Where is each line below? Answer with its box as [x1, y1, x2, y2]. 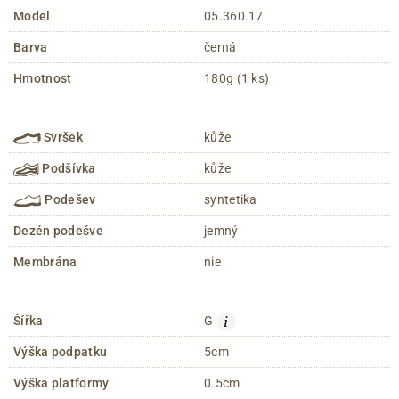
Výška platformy [13, 376, 110, 391]
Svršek [40, 130, 84, 145]
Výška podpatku [13, 345, 108, 360]
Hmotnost [13, 71, 72, 86]
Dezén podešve [13, 224, 103, 239]
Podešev [41, 192, 96, 208]
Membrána [13, 255, 77, 270]
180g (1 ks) [204, 71, 270, 86]
